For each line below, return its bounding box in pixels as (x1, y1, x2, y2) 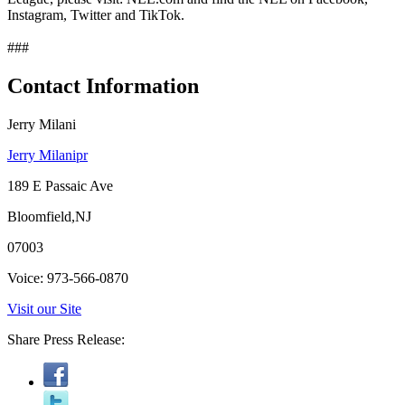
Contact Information (7, 73, 199, 98)
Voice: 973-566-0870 (7, 269, 128, 286)
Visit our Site (7, 300, 81, 316)
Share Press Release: (7, 331, 125, 347)
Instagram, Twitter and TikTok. (7, 6, 184, 23)
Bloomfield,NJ (7, 208, 91, 224)
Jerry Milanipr (7, 146, 88, 163)
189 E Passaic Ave (7, 177, 113, 193)
